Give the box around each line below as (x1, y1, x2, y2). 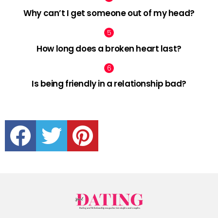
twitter (55, 118, 71, 125)
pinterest (86, 118, 109, 125)
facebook (24, 118, 49, 125)
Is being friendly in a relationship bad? (32, 78, 186, 90)
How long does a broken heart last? (36, 42, 182, 54)
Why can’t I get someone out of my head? (23, 7, 195, 19)
